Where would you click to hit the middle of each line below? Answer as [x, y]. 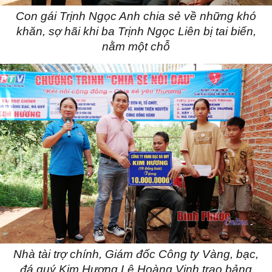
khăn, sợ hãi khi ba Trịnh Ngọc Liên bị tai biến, [136, 32]
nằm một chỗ [136, 47]
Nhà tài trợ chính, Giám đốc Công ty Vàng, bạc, [136, 254]
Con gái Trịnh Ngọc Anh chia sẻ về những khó [136, 16]
